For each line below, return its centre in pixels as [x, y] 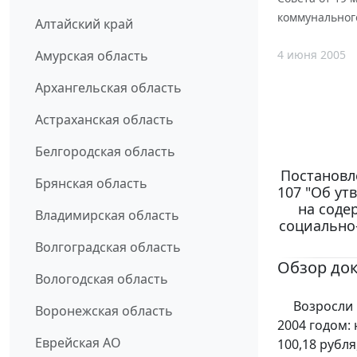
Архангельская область [108, 88]
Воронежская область [104, 311]
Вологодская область [102, 279]
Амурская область [92, 56]
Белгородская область [105, 152]
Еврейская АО [78, 343]
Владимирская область [107, 216]
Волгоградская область [108, 247]
